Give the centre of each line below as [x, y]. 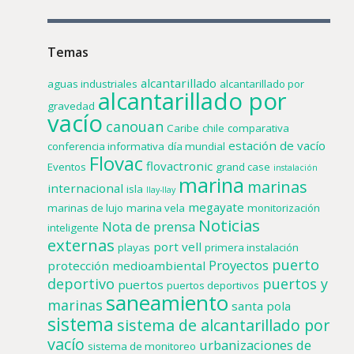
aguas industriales [92, 83]
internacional [85, 188]
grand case [243, 166]
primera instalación [252, 247]
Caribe [183, 128]
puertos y [295, 283]
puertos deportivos [213, 285]
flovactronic [179, 166]
